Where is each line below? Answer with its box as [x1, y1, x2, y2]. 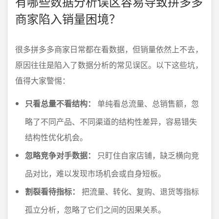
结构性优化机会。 [25, 131, 88, 143]
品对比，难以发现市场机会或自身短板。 [25, 168, 166, 179]
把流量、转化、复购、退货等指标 [80, 186, 199, 197]
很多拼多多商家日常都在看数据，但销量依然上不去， [15, 44, 203, 55]
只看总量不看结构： [25, 98, 95, 109]
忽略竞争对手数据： [25, 150, 95, 161]
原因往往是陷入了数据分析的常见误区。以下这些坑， [15, 59, 203, 70]
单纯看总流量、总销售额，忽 [95, 98, 199, 109]
